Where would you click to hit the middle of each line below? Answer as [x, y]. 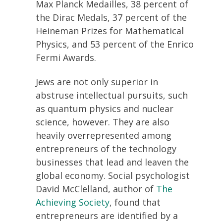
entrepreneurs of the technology [106, 149]
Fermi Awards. [66, 57]
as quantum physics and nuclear [105, 109]
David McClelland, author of [96, 189]
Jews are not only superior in [97, 82]
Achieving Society [73, 202]
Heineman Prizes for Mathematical [110, 30]
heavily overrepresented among [104, 135]
